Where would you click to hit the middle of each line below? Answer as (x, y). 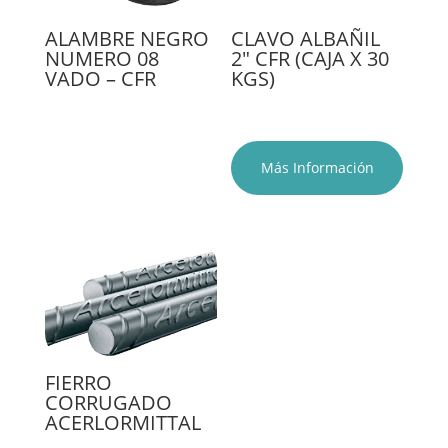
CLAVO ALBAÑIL (306, 38)
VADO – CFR (100, 78)
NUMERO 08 (101, 58)
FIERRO (78, 382)
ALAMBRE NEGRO (126, 38)
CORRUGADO (108, 402)
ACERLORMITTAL (122, 422)
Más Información (317, 167)
